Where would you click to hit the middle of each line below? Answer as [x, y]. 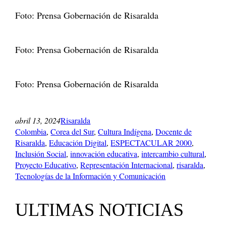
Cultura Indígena [125, 131]
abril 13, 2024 [38, 120]
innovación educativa [104, 153]
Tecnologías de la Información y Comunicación [91, 176]
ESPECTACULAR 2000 [151, 142]
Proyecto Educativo [46, 164]
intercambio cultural [173, 153]
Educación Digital [78, 142]
